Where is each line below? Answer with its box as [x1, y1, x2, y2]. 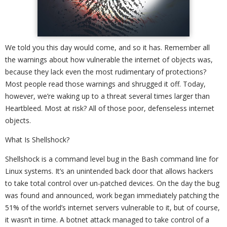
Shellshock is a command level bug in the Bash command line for [5, 154, 218, 164]
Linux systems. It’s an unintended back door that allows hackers [5, 166, 213, 176]
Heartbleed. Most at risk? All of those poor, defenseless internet [5, 103, 214, 113]
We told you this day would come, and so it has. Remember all [5, 43, 210, 52]
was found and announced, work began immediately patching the [5, 191, 219, 200]
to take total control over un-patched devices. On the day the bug [5, 178, 219, 188]
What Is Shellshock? [5, 135, 69, 144]
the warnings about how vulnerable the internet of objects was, [5, 55, 213, 64]
